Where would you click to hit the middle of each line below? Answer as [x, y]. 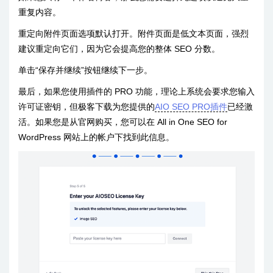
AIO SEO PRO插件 [191, 107]
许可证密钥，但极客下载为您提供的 [87, 107]
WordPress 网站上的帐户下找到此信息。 [96, 137]
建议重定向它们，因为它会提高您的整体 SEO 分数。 [119, 49]
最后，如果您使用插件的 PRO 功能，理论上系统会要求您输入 [136, 92]
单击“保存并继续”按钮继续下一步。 [85, 70]
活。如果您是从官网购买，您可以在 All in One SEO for [123, 122]
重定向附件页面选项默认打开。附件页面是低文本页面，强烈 [133, 34]
